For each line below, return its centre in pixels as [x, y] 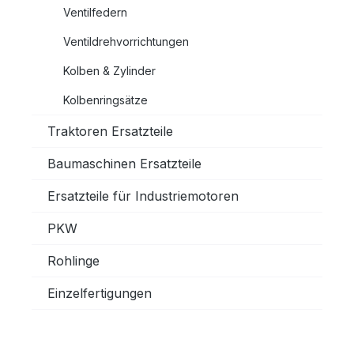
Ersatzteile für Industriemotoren [143, 196]
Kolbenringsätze [105, 100]
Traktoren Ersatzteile [110, 131]
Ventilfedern [95, 12]
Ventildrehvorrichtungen [126, 41]
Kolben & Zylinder [109, 71]
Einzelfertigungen [100, 293]
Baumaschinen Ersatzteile [124, 164]
